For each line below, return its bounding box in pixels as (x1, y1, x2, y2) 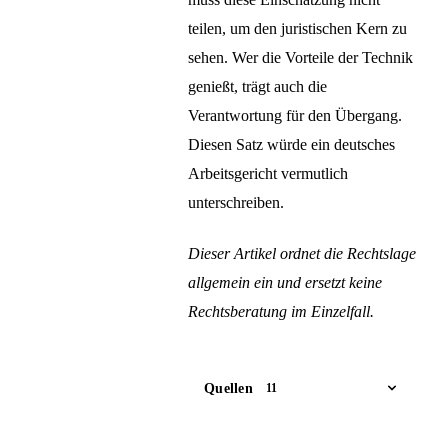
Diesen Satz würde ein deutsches (188, 136, 395, 154)
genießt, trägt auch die (188, 78, 327, 96)
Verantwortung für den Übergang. (188, 107, 402, 125)
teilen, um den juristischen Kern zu (188, 20, 407, 38)
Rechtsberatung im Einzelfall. (188, 303, 374, 321)
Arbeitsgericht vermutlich (188, 165, 348, 183)
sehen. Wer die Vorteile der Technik (188, 49, 413, 67)
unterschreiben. (188, 194, 284, 212)
